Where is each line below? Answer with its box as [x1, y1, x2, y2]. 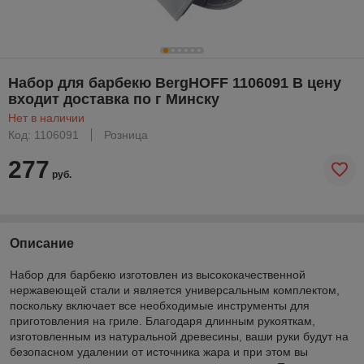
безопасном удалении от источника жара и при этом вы [10, 344, 308, 358]
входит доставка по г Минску [8, 90, 219, 107]
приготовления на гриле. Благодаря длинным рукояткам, [10, 314, 315, 327]
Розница [104, 128, 148, 141]
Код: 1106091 [8, 128, 79, 141]
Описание [10, 236, 74, 250]
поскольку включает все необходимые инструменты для [10, 298, 310, 312]
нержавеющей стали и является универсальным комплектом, [10, 283, 340, 297]
